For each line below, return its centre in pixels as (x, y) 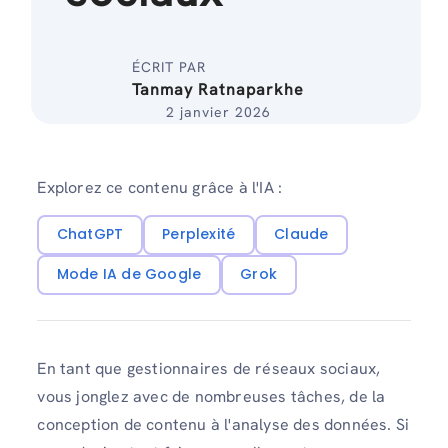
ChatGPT (90, 234)
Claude (301, 234)
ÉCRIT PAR (169, 67)
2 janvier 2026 (219, 112)
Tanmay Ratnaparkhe (218, 89)
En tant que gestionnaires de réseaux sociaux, (209, 369)
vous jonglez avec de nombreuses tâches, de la (211, 397)
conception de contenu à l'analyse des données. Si (223, 425)
